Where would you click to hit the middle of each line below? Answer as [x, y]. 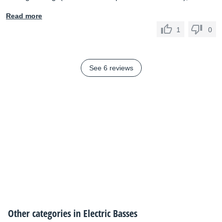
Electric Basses [110, 213]
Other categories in [46, 213]
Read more [24, 16]
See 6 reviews [111, 68]
